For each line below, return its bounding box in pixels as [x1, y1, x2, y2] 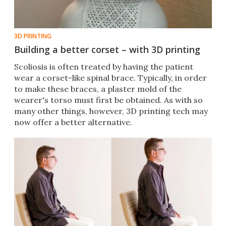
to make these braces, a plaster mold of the [14, 84, 182, 94]
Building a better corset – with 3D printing [14, 43, 200, 56]
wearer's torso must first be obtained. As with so [14, 95, 203, 105]
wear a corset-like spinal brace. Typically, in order [14, 73, 207, 83]
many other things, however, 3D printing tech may [14, 106, 208, 117]
